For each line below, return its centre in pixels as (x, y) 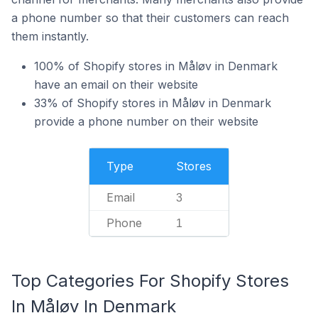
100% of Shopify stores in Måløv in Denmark (156, 66)
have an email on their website (116, 84)
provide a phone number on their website (146, 121)
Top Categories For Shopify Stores (150, 281)
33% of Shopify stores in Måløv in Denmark (153, 103)
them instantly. (50, 36)
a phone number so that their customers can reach (150, 18)
